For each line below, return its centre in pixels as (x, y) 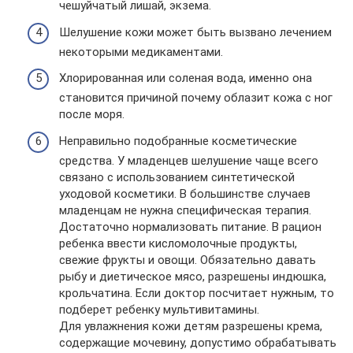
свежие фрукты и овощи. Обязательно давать (188, 260)
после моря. (92, 114)
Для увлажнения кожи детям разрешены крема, (191, 326)
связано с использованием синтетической (177, 177)
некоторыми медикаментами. (141, 52)
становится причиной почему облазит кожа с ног (196, 98)
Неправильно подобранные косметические (178, 141)
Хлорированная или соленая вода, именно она (186, 78)
